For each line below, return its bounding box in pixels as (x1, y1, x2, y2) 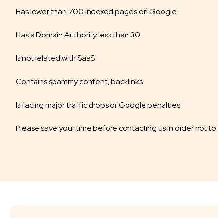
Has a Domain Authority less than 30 (16, 30, 140, 40)
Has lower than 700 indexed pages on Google (16, 6, 177, 17)
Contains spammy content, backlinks (16, 76, 143, 87)
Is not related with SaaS (16, 53, 95, 63)
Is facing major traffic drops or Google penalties (16, 100, 180, 110)
